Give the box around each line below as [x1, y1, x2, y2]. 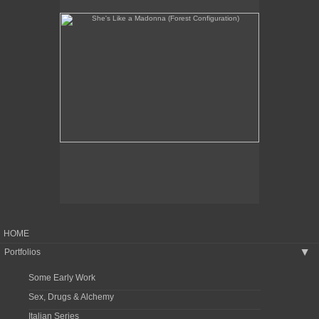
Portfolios [4, 247, 41, 257]
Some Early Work [28, 273, 95, 283]
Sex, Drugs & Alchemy [28, 292, 114, 302]
